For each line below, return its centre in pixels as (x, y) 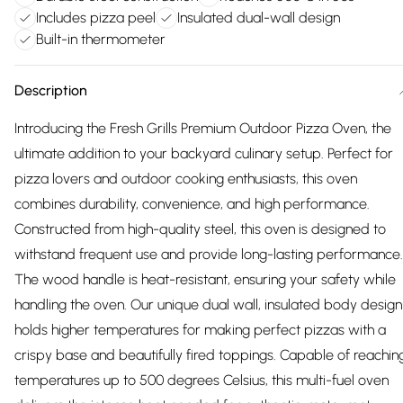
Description (51, 90)
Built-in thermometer (101, 39)
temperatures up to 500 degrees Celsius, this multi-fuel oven (201, 380)
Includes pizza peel (96, 18)
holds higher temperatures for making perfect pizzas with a (200, 330)
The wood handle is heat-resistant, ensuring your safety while (205, 279)
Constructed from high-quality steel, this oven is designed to (200, 229)
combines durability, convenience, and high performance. (192, 204)
